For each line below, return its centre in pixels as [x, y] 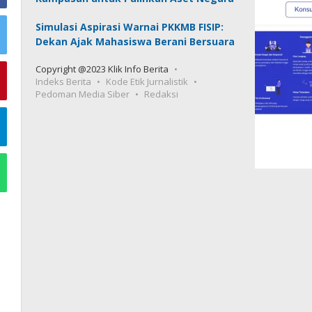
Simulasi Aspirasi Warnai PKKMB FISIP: [130, 27]
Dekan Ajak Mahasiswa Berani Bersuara [135, 41]
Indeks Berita [64, 81]
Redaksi [162, 94]
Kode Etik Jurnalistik [147, 81]
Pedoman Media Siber [83, 94]
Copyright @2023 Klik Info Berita [102, 69]
